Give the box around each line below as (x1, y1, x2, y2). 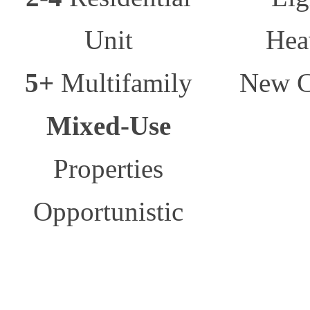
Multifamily (53, 67, 192, 98)
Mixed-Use (46, 110, 171, 140)
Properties (53, 153, 164, 183)
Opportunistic (33, 196, 184, 226)
